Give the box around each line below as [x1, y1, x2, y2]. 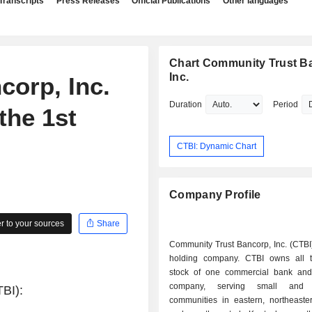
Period [273, 100, 299, 109]
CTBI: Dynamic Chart [177, 141, 257, 151]
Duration [169, 100, 203, 109]
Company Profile [169, 189, 261, 201]
